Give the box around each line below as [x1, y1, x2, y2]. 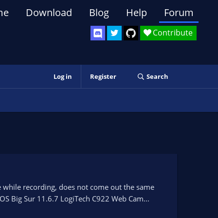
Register [90, 72, 116, 81]
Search [146, 72, 168, 81]
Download [26, 6, 72, 19]
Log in [53, 72, 72, 81]
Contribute [153, 27, 193, 38]
